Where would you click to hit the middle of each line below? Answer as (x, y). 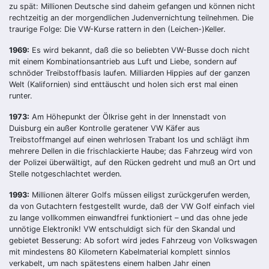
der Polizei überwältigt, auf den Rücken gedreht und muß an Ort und (132, 162)
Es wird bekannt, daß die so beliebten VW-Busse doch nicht (140, 50)
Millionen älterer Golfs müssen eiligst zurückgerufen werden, (140, 195)
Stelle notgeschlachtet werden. (65, 174)
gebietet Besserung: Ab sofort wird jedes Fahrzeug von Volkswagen (133, 240)
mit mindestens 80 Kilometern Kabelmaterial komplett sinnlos (120, 252)
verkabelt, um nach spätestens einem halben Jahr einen (110, 263)
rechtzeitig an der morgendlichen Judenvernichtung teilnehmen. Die (131, 17)
